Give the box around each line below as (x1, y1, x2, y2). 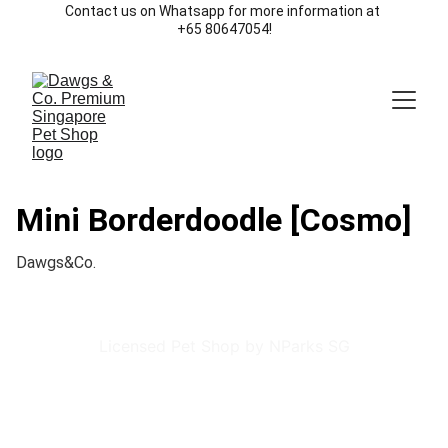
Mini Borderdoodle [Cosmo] (16, 201, 411, 239)
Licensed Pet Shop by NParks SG (98, 336, 350, 356)
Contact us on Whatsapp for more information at (65, 3, 383, 19)
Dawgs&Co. (16, 253, 96, 272)
